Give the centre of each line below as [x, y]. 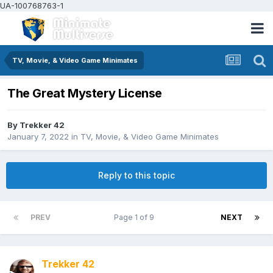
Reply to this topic [136, 175]
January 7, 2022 [38, 137]
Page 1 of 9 [136, 218]
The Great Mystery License [85, 94]
